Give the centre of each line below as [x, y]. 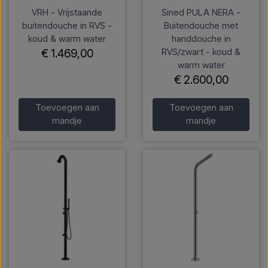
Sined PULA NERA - [201, 12]
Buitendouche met [201, 25]
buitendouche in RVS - [67, 25]
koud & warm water [67, 38]
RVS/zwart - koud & [201, 51]
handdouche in [201, 38]
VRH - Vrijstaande [67, 12]
